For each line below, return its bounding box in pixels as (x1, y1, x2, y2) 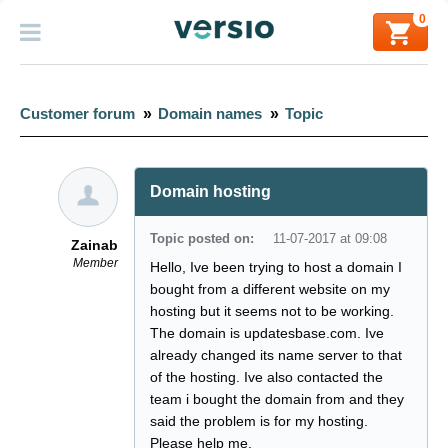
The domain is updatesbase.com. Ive (150, 325, 385, 341)
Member (72, 256, 118, 270)
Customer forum (20, 105, 135, 122)
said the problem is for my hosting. (150, 413, 369, 429)
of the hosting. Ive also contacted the (150, 369, 384, 385)
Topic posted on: (150, 231, 259, 246)
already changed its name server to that (150, 347, 403, 363)
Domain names (158, 105, 262, 122)
